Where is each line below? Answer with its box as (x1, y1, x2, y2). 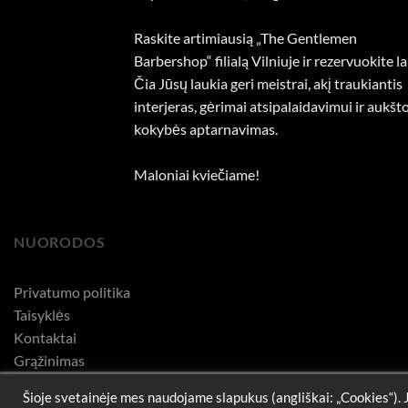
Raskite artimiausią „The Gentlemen (134, 29, 357, 47)
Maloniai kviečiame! (134, 166, 260, 184)
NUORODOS (14, 233, 106, 251)
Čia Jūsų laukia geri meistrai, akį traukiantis (134, 75, 403, 93)
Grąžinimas (14, 351, 85, 369)
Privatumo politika (14, 282, 130, 301)
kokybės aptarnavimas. (134, 120, 278, 138)
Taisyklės (14, 305, 70, 323)
